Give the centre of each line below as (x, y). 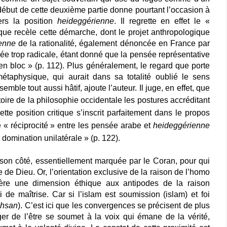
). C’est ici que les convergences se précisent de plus (114, 206)
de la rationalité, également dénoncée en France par (113, 44)
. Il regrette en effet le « (162, 21)
